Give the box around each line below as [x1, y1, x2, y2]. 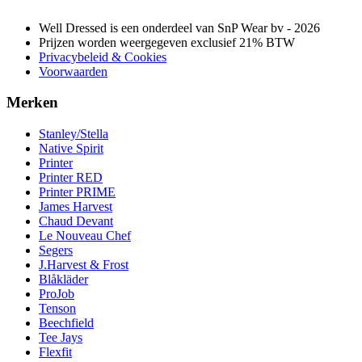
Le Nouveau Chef [39, 229, 131, 243]
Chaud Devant [39, 214, 113, 229]
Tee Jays [39, 330, 82, 345]
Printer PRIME [39, 185, 116, 200]
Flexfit [39, 345, 72, 360]
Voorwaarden [39, 64, 107, 78]
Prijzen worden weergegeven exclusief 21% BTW [39, 35, 295, 49]
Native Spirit [39, 141, 103, 156]
